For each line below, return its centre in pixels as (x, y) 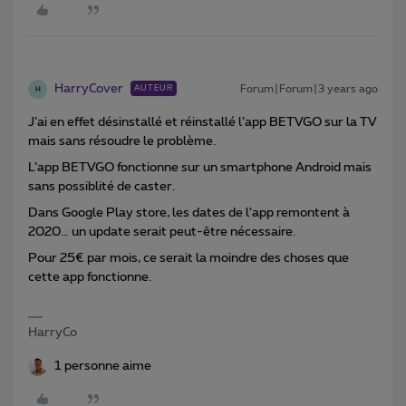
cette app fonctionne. (90, 278)
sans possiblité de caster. (101, 187)
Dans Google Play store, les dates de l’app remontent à (189, 213)
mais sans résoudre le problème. (122, 142)
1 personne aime (103, 367)
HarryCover (89, 89)
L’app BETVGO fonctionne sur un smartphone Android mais (200, 168)
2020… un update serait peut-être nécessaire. (162, 232)
